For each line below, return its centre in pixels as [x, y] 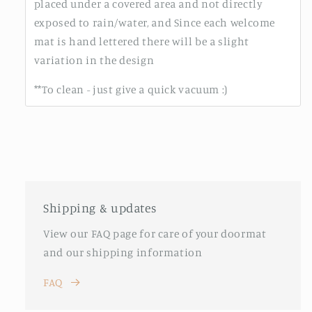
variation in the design [94, 60]
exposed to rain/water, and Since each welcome [155, 22]
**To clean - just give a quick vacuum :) [131, 90]
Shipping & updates [100, 208]
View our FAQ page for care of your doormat [155, 234]
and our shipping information [123, 253]
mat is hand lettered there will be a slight [141, 41]
